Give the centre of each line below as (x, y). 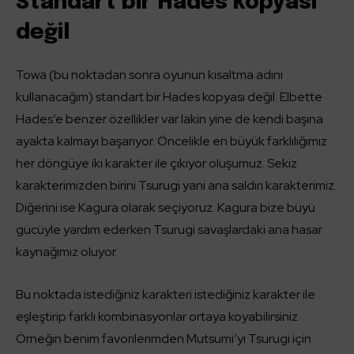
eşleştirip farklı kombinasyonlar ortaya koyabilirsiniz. (158, 316)
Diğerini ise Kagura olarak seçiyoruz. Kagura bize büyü (166, 207)
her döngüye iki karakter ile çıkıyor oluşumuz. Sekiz (156, 163)
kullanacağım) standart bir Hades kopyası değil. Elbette (169, 97)
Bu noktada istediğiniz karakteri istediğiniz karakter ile (166, 294)
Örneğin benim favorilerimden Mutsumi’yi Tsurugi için (164, 339)
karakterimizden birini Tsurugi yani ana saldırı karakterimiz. (176, 185)
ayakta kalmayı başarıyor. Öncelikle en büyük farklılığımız (171, 141)
